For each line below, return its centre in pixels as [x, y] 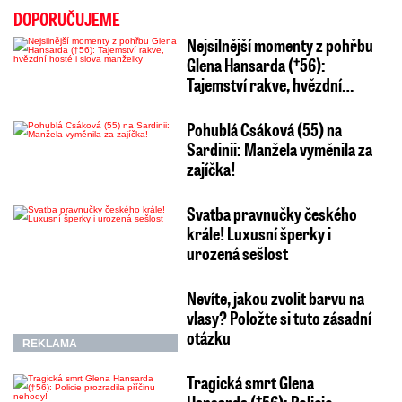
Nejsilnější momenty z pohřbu [280, 44]
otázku [208, 337]
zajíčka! [210, 168]
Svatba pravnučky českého [271, 213]
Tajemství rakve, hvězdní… [270, 84]
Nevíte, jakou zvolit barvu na [275, 297]
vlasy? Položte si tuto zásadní [279, 317]
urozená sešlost [237, 253]
